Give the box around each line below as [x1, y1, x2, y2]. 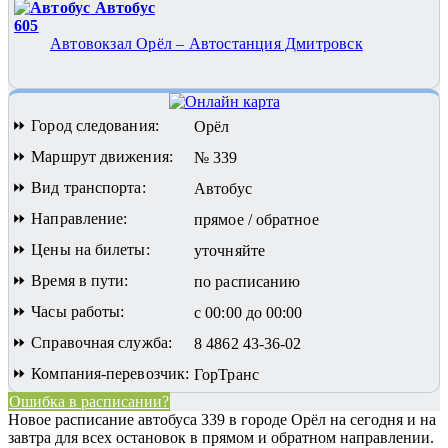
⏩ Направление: [12, 209, 128, 227]
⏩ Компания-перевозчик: [12, 364, 190, 382]
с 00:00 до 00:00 [194, 303, 303, 321]
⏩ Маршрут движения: [12, 147, 173, 165]
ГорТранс [194, 365, 259, 383]
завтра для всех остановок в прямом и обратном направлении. [8, 428, 434, 446]
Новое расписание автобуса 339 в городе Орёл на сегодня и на [8, 410, 436, 428]
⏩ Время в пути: [12, 271, 129, 289]
